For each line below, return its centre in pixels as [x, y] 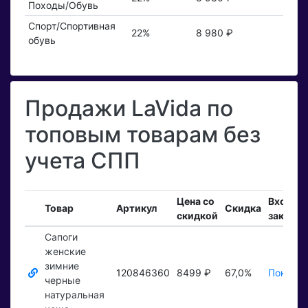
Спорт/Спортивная [71, 26]
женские [65, 252]
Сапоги [61, 237]
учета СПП [82, 161]
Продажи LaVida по [129, 109]
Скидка [243, 208]
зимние [62, 266]
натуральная [74, 295]
